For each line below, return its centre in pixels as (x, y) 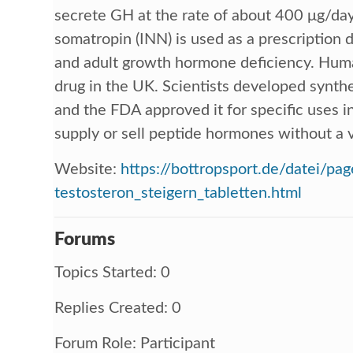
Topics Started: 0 (113, 272)
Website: (88, 169)
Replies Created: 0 (118, 308)
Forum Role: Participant (135, 343)
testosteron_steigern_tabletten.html (178, 193)
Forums (85, 239)
